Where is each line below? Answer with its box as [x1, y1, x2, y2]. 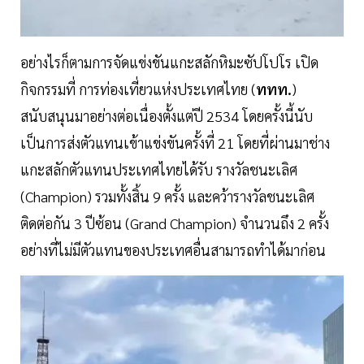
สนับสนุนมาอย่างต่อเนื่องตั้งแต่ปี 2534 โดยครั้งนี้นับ [20, 106, 313, 125]
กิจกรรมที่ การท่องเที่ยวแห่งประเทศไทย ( [20, 79, 256, 98]
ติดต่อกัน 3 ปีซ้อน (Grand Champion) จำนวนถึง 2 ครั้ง [20, 213, 329, 232]
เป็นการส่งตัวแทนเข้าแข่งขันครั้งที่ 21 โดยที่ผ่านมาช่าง [20, 132, 330, 152]
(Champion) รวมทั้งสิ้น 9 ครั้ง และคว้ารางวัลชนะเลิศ [20, 186, 314, 206]
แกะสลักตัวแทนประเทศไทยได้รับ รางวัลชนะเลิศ [20, 159, 297, 179]
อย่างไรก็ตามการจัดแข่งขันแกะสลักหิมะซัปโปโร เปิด [20, 52, 318, 71]
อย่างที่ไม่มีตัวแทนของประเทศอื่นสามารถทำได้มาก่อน [20, 240, 326, 259]
